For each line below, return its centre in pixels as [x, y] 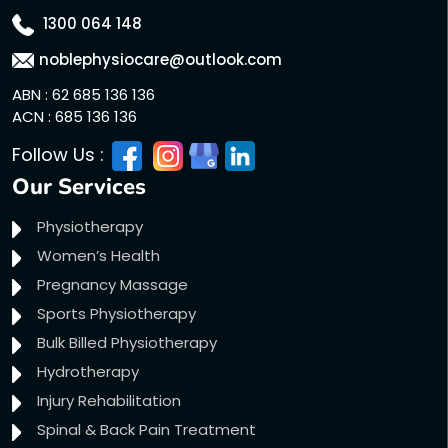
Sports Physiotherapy [116, 313]
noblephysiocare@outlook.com [160, 59]
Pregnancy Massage [112, 284]
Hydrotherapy [88, 371]
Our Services [79, 186]
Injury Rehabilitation [109, 400]
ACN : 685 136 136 [74, 116]
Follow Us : [60, 154]
